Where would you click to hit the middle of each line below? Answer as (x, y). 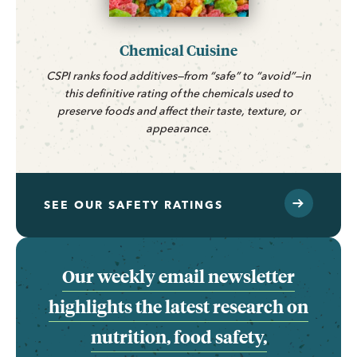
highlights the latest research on (178, 306)
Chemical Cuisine (178, 49)
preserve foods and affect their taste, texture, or (178, 110)
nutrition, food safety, (178, 336)
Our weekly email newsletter (178, 276)
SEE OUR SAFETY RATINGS (133, 204)
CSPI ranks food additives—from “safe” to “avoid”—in (178, 75)
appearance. (178, 128)
